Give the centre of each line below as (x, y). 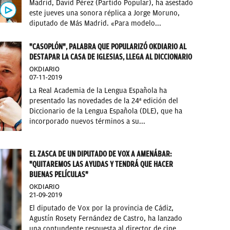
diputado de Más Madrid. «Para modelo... (95, 24)
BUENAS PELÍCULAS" (59, 174)
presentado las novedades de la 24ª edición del (104, 101)
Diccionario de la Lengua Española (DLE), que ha (106, 111)
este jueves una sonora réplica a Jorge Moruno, (105, 13)
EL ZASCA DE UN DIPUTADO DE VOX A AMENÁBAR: (101, 154)
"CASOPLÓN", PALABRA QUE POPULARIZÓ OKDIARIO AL (108, 47)
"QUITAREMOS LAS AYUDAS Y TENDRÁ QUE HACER (101, 164)
